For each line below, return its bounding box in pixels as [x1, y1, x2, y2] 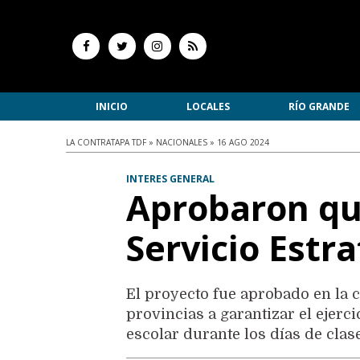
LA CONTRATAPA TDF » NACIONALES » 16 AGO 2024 [66, 137, 269, 148]
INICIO [95, 100, 128, 113]
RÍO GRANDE [288, 100, 350, 113]
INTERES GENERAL [126, 172, 215, 186]
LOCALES [186, 100, 230, 113]
